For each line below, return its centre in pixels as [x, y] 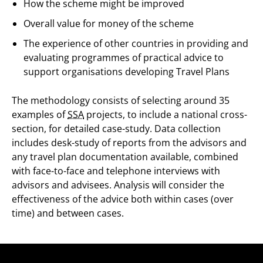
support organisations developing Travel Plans [127, 72]
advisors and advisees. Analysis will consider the [118, 185]
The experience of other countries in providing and [136, 43]
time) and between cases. [68, 213]
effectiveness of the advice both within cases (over [123, 199]
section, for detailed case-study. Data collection [116, 129]
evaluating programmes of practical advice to [124, 58]
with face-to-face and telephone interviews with [116, 171]
